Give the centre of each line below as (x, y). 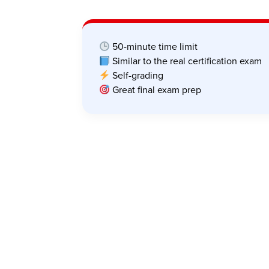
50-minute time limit (153, 47)
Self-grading (136, 76)
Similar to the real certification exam (186, 61)
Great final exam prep (155, 90)
